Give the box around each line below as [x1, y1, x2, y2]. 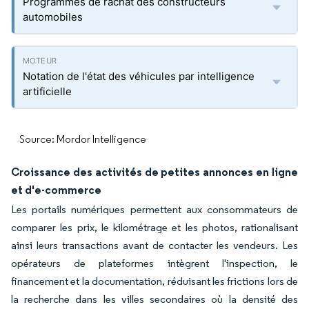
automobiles [23, 10, 83, 23]
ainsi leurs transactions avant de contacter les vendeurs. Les [11, 239, 298, 252]
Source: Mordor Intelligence [19, 132, 146, 146]
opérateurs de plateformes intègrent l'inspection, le [11, 257, 298, 270]
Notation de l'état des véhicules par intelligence [23, 70, 255, 83]
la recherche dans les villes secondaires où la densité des [11, 292, 298, 306]
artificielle [23, 85, 72, 98]
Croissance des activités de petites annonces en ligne [11, 165, 298, 179]
